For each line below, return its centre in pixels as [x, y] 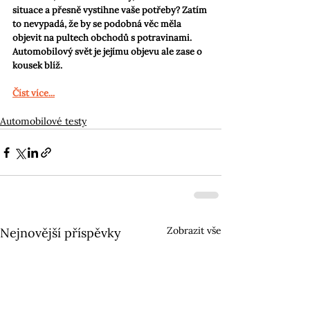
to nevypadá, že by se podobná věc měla [98, 24]
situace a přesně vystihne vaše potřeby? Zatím [111, 10]
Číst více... [34, 93]
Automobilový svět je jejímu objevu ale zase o [108, 52]
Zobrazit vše [194, 231]
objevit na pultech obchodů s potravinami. [103, 38]
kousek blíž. [37, 66]
